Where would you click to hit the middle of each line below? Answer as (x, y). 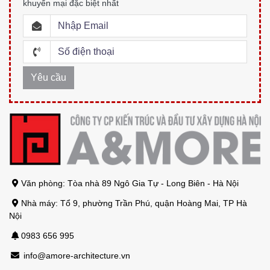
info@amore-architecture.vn (76, 255)
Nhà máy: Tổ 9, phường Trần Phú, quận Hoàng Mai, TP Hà (134, 203)
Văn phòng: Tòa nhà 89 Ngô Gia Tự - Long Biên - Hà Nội (130, 183)
